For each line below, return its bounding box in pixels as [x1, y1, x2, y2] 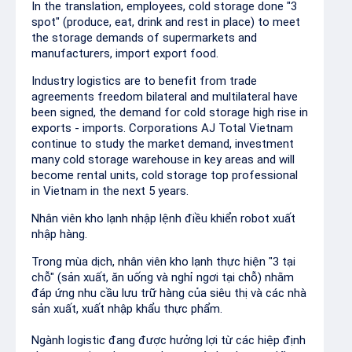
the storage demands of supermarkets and [31, 31, 257, 45]
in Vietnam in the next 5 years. [31, 184, 189, 198]
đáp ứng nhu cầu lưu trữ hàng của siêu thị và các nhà [31, 286, 306, 300]
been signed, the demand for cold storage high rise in [31, 105, 308, 119]
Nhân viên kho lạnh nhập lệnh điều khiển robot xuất [31, 211, 295, 225]
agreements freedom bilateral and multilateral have [31, 90, 298, 104]
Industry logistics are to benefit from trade [31, 74, 257, 88]
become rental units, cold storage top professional [31, 168, 298, 182]
